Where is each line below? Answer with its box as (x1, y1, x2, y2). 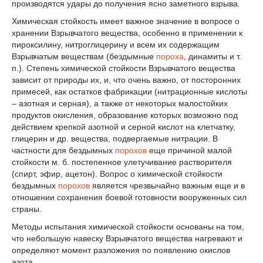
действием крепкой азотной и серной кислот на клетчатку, (12, 122, 235, 132)
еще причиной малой (147, 146, 232, 156)
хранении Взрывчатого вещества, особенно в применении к (12, 28, 242, 38)
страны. (12, 204, 42, 214)
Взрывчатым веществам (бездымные (12, 52, 156, 62)
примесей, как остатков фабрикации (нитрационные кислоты (12, 87, 247, 97)
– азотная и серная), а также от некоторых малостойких (12, 99, 228, 109)
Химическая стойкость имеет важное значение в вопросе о (12, 16, 240, 26)
